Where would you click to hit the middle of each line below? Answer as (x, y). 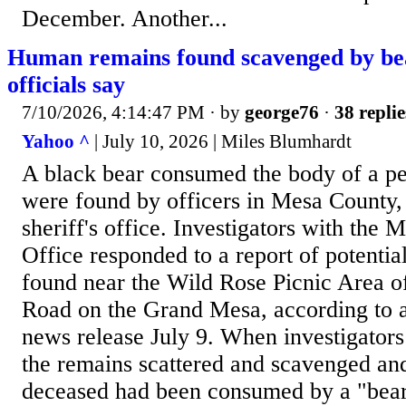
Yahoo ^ (56, 141)
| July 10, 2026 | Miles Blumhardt (221, 141)
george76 (282, 113)
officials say (66, 85)
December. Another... (125, 19)
